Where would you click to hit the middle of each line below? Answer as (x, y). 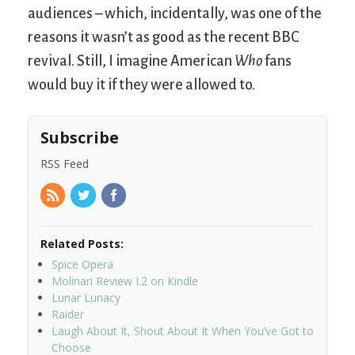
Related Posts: (82, 244)
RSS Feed (65, 163)
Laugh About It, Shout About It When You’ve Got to (183, 331)
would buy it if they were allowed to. (141, 84)
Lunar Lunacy (86, 298)
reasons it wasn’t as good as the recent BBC (163, 37)
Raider (68, 315)
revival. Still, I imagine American (131, 61)
